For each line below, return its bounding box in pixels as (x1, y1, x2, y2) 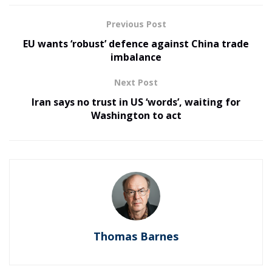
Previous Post (106, 18, 166, 30)
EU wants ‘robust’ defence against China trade (23, 37, 249, 51)
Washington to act (90, 109, 182, 123)
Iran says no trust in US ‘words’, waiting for (32, 95, 240, 109)
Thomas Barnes (93, 229, 178, 244)
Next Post (114, 76, 158, 89)
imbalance (110, 50, 161, 64)
